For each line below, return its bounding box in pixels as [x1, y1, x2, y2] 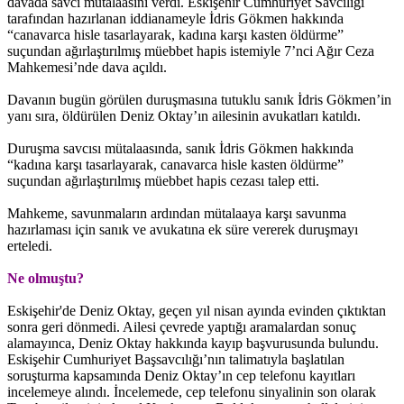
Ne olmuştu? [7, 270, 84, 286]
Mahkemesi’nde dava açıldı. [7, 59, 167, 75]
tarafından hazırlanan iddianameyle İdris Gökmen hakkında [7, 10, 344, 26]
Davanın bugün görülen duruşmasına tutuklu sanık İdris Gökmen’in [7, 91, 391, 107]
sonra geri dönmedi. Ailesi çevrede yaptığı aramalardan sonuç [7, 318, 356, 335]
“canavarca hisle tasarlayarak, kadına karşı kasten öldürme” [7, 26, 344, 42]
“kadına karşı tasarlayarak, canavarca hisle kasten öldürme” [7, 156, 344, 172]
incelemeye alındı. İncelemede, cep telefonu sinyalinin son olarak [7, 383, 376, 399]
